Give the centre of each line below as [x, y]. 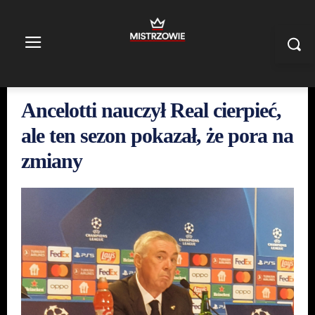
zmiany [52, 161]
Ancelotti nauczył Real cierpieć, [151, 110]
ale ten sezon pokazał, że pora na [157, 135]
